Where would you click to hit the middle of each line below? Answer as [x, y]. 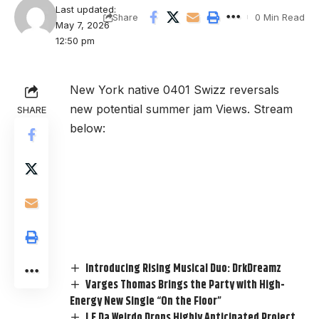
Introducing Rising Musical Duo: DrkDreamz [184, 268]
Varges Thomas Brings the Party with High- [185, 285]
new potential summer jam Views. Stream [181, 109]
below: [88, 129]
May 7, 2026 [83, 25]
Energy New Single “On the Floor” [146, 301]
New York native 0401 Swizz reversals [174, 90]
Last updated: [86, 10]
